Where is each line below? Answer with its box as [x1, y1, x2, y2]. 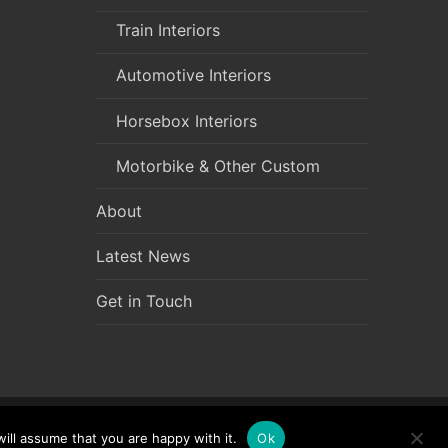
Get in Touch [96, 291, 192, 312]
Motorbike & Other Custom [116, 155, 320, 176]
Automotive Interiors [116, 65, 271, 86]
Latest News [96, 246, 190, 267]
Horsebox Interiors [116, 110, 257, 131]
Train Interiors [116, 20, 220, 41]
